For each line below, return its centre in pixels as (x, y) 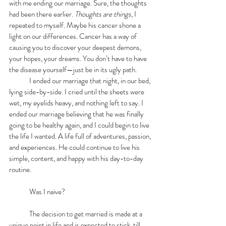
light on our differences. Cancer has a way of (74, 36)
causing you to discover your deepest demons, (76, 47)
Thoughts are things (103, 14)
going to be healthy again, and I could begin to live (80, 125)
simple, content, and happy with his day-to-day (77, 158)
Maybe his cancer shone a (104, 25)
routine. (20, 169)
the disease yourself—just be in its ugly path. (73, 69)
